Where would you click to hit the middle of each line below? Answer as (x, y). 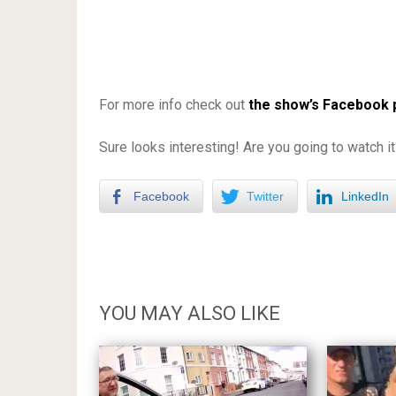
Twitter (265, 197)
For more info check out (174, 105)
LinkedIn (365, 197)
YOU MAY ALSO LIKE (190, 314)
